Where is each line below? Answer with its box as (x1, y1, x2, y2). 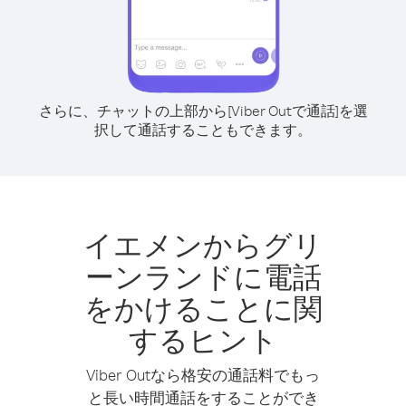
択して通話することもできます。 (94, 121, 312, 139)
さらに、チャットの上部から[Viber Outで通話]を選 (38, 101, 368, 120)
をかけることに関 (83, 289, 323, 326)
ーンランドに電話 (84, 257, 322, 295)
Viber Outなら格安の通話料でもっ (86, 365, 320, 384)
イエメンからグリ (83, 226, 323, 263)
